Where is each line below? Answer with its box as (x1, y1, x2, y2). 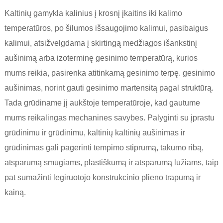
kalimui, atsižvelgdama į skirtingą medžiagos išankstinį (4, 39, 197, 48)
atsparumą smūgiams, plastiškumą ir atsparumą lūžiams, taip (4, 158, 219, 167)
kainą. (4, 188, 26, 197)
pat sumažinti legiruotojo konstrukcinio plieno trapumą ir (4, 173, 201, 182)
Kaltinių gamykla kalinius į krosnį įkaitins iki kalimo (4, 9, 182, 18)
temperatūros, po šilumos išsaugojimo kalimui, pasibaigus (4, 24, 208, 33)
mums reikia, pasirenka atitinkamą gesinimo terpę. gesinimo (4, 69, 215, 78)
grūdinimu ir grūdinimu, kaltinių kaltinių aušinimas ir (4, 128, 185, 137)
